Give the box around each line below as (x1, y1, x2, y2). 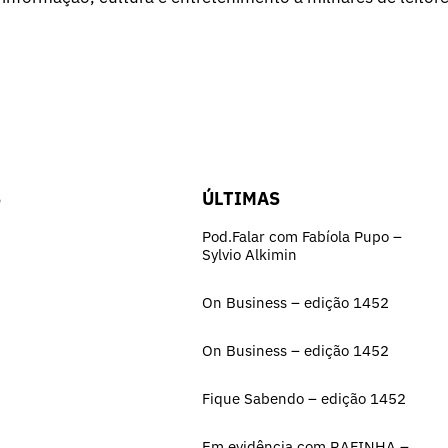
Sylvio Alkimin (202, 244, 297, 264)
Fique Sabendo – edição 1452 (202, 388, 406, 408)
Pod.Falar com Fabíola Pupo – (202, 226, 402, 246)
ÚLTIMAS (202, 186, 280, 210)
